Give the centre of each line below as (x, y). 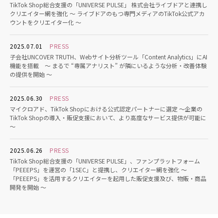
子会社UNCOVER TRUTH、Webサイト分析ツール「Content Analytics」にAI (109, 57)
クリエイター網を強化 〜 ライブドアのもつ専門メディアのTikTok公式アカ (107, 13)
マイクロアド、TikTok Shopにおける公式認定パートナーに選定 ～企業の (106, 109)
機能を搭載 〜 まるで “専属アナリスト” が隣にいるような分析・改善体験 (108, 65)
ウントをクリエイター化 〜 (45, 22)
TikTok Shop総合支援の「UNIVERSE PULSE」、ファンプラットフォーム (105, 161)
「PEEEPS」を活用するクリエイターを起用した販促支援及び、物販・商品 (108, 178)
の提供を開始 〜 (31, 74)
